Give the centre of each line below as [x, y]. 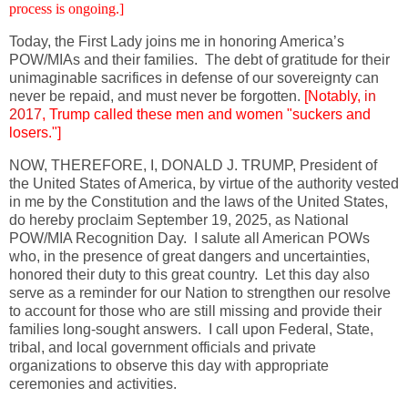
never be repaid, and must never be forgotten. [157, 96]
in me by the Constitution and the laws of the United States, [199, 201]
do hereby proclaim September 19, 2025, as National [179, 219]
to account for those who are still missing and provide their [195, 311]
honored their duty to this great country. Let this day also [189, 274]
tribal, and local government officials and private [163, 347]
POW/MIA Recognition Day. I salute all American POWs [189, 238]
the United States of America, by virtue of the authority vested [204, 183]
